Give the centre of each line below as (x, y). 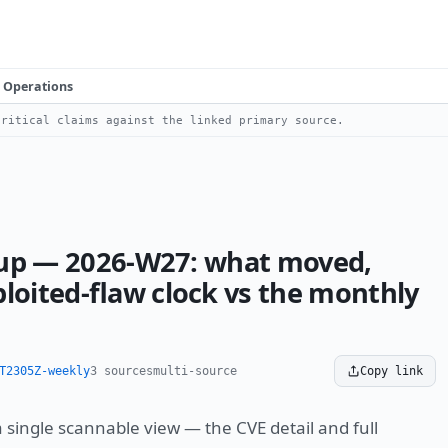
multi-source (195, 371)
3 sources (121, 371)
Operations (38, 86)
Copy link (391, 371)
